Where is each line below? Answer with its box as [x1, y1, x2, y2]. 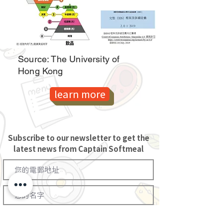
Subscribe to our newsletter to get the [8, 132, 149, 143]
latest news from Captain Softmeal [13, 143, 144, 154]
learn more [54, 87, 106, 101]
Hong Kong [18, 66, 63, 76]
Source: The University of [18, 54, 120, 64]
